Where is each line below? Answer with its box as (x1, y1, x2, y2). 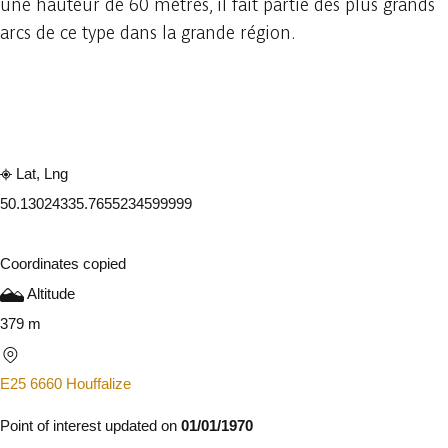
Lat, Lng (12, 164, 68, 182)
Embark (41, 92, 93, 110)
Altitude (24, 284, 75, 302)
